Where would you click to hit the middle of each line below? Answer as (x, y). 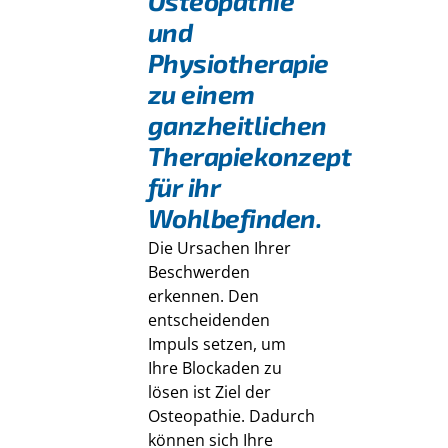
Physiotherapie (238, 62)
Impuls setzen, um (216, 343)
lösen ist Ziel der (209, 391)
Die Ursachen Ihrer (219, 247)
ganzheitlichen (237, 124)
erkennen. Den (203, 295)
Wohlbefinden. (234, 217)
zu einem (201, 93)
